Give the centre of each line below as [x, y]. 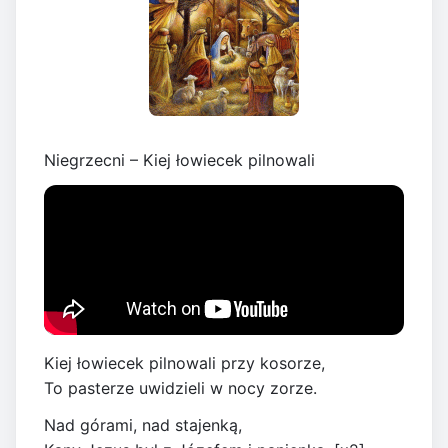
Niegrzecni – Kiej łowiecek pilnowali [179, 160]
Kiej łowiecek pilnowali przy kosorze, [184, 363]
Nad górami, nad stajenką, [143, 425]
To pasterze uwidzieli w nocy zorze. [180, 388]
